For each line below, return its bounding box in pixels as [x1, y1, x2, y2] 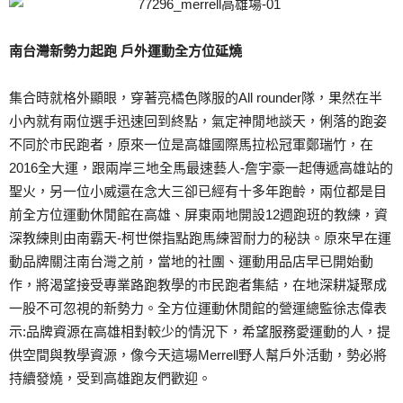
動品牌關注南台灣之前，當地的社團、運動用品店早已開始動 [9, 254, 373, 269]
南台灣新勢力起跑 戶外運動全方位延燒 [9, 43, 242, 58]
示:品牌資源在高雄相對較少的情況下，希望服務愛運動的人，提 [9, 324, 390, 339]
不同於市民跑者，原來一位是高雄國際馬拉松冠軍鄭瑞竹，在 [9, 137, 373, 152]
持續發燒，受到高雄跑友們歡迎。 [9, 371, 211, 386]
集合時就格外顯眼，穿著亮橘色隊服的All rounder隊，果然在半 [9, 90, 382, 105]
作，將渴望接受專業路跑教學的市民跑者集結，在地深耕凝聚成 [9, 277, 387, 292]
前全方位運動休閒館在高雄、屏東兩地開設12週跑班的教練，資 [9, 207, 388, 222]
